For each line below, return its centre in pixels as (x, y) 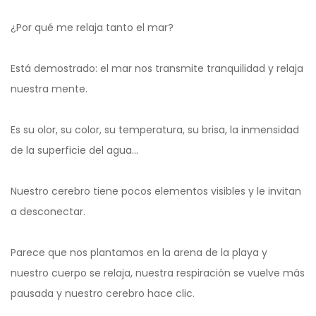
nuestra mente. (49, 89)
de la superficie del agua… (74, 151)
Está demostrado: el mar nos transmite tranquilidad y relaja (157, 69)
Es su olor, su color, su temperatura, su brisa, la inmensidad (155, 130)
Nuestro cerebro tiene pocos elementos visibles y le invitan (156, 192)
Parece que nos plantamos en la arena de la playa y (139, 253)
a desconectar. (48, 212)
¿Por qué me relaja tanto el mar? (92, 28)
